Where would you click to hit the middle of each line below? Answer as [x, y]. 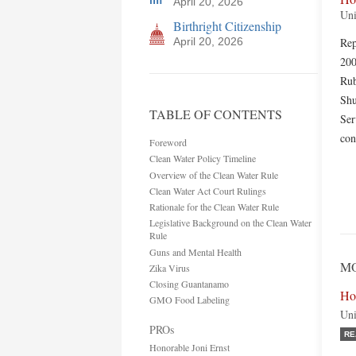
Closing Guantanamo [189, 284]
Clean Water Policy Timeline [205, 158]
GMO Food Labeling [190, 300]
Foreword [168, 142]
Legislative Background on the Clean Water [230, 222]
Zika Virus [170, 268]
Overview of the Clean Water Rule [214, 175]
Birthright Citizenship [227, 26]
